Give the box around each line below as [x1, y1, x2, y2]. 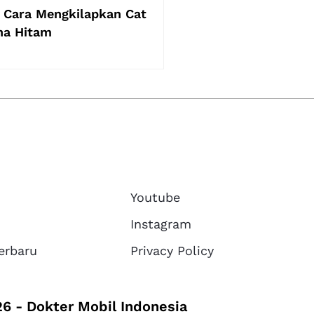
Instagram [130, 216, 192, 231]
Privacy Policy [130, 243, 214, 258]
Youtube [130, 189, 181, 205]
